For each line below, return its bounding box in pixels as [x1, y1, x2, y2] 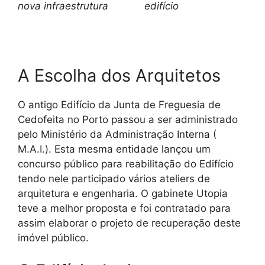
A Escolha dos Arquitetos [18, 65, 221, 86]
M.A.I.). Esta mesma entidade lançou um [18, 143, 211, 156]
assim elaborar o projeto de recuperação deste [18, 217, 241, 230]
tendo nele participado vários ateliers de [18, 173, 210, 185]
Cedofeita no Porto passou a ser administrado [18, 114, 238, 126]
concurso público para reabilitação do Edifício [18, 158, 234, 170]
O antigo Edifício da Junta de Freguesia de [18, 99, 221, 111]
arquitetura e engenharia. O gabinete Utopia [18, 188, 228, 200]
